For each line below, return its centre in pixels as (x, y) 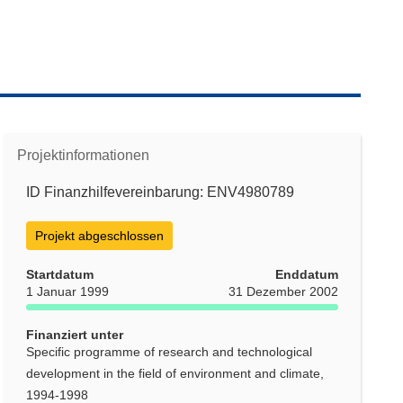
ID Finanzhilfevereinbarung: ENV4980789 (161, 192)
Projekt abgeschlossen (100, 236)
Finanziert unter (75, 335)
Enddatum (306, 274)
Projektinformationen (84, 155)
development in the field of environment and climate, (175, 373)
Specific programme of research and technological (170, 352)
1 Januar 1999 (68, 291)
